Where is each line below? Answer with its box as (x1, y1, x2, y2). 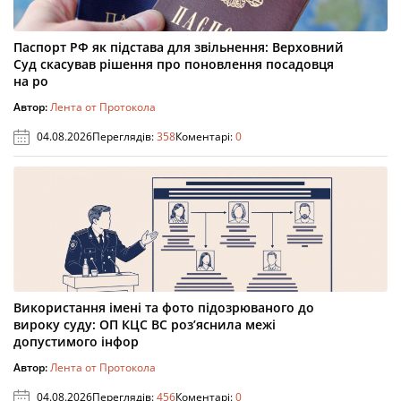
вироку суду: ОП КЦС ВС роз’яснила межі (13, 316, 276, 334)
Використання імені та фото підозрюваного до (13, 299, 314, 317)
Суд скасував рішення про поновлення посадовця (13, 55, 334, 73)
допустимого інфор (13, 333, 139, 351)
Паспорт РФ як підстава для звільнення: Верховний (13, 38, 344, 56)
